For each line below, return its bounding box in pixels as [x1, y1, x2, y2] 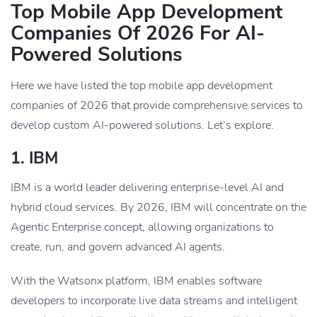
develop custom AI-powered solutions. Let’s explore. [11, 117, 274, 133]
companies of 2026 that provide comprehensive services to [11, 97, 303, 113]
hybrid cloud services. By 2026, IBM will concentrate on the [11, 199, 306, 215]
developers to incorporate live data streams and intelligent [11, 292, 297, 309]
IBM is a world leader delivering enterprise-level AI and [11, 179, 284, 195]
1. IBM [11, 146, 58, 169]
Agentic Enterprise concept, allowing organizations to [11, 219, 274, 235]
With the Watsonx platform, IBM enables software [11, 272, 262, 289]
